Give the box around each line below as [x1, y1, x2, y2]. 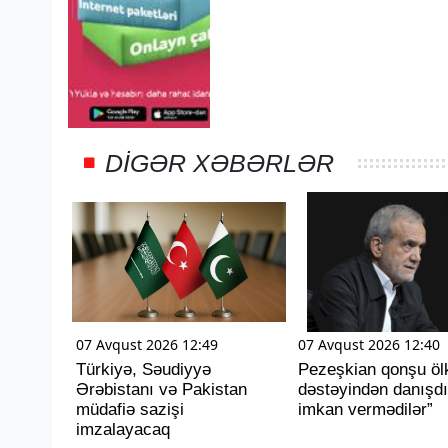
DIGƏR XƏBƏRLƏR [105, 148, 334, 177]
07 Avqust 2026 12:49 [76, 334, 218, 354]
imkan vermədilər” [297, 399, 433, 419]
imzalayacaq [76, 419, 170, 439]
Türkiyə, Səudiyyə [76, 359, 211, 379]
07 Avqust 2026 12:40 [297, 334, 440, 354]
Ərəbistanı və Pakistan [76, 379, 247, 399]
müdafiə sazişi [76, 399, 184, 419]
